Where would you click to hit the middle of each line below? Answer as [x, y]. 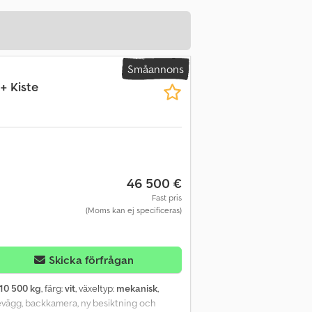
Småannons [156, 69]
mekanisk [137, 289]
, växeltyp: [96, 289]
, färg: [53, 289]
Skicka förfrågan [91, 259]
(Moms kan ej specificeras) [133, 210]
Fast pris [166, 198]
